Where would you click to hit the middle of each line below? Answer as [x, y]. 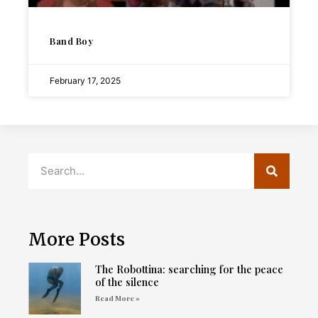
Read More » [117, 298]
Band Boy [71, 40]
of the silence [127, 281]
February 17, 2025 [85, 80]
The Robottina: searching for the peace [189, 269]
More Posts [77, 239]
